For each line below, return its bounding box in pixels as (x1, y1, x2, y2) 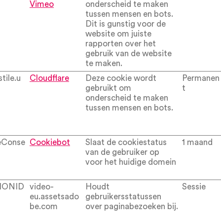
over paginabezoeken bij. (85, 202, 178, 211)
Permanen (182, 74, 220, 82)
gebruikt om (85, 84, 131, 92)
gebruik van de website (85, 49, 172, 58)
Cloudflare (30, 74, 69, 82)
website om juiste (85, 30, 151, 38)
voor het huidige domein (85, 158, 176, 166)
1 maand (182, 138, 213, 147)
